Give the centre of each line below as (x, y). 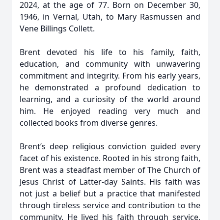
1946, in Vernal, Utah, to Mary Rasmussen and (110, 17)
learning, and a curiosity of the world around (110, 99)
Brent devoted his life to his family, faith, (110, 52)
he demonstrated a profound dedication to (110, 87)
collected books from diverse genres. (89, 123)
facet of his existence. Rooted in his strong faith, (110, 158)
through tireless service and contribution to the (110, 205)
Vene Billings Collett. (58, 28)
